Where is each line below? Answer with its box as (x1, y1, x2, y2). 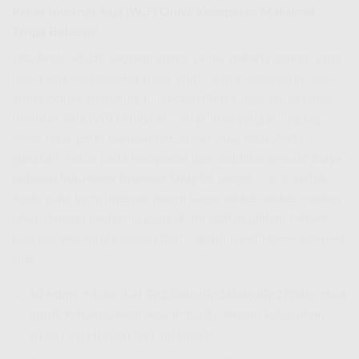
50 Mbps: (28, 288, 82, 302)
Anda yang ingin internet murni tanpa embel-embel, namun (12, 192, 341, 205)
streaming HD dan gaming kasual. (28, 329, 216, 342)
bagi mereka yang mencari (12, 232, 160, 245)
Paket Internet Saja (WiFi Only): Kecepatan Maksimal (12, 5, 315, 18)
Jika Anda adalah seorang (12, 51, 156, 65)
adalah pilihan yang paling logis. (153, 111, 333, 125)
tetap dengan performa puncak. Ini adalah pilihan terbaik (12, 212, 329, 225)
